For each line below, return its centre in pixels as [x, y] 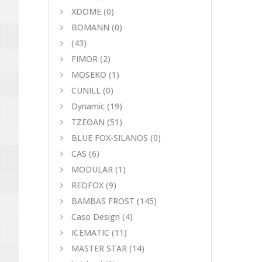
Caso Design [96, 216]
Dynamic [88, 106]
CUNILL [86, 90]
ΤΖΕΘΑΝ [88, 122]
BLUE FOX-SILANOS [110, 137]
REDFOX [87, 185]
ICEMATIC [90, 232]
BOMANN [90, 27]
